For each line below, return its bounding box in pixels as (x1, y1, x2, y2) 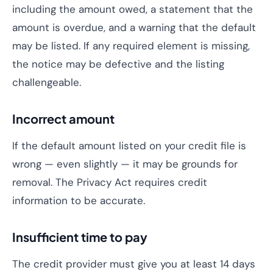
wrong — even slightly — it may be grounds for (12, 157, 238, 171)
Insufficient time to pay (12, 229, 147, 244)
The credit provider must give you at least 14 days (12, 257, 255, 271)
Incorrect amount (12, 111, 115, 126)
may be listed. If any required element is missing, (12, 39, 250, 52)
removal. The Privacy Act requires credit (12, 175, 207, 189)
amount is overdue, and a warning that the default (12, 21, 256, 34)
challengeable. (12, 76, 81, 89)
